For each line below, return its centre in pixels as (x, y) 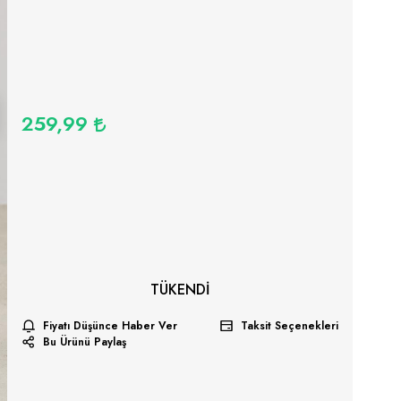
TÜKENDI (180, 289)
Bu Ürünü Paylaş (84, 342)
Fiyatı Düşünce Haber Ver (110, 326)
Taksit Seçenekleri (290, 326)
